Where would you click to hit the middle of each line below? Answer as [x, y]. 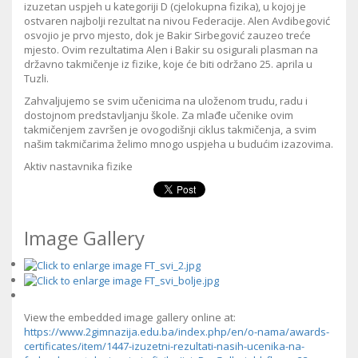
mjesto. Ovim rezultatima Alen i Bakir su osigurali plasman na [171, 50]
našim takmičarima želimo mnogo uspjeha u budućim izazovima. [179, 144]
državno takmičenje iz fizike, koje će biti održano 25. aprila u [168, 64]
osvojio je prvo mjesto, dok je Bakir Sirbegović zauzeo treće [167, 36]
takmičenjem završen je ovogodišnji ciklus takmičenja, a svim [170, 130]
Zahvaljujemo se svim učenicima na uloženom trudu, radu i [166, 101]
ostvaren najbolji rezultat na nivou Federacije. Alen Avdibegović [177, 21]
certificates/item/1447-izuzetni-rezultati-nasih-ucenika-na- [164, 346]
